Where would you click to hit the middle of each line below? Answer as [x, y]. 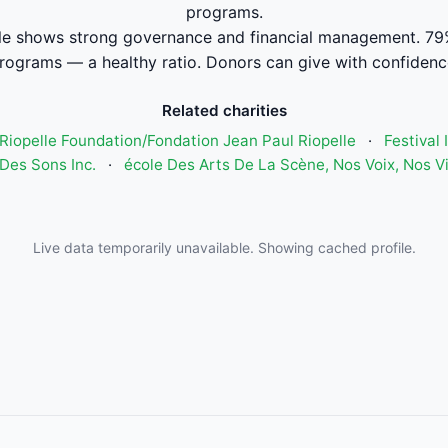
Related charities [224, 110]
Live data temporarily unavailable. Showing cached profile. [224, 247]
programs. [224, 12]
